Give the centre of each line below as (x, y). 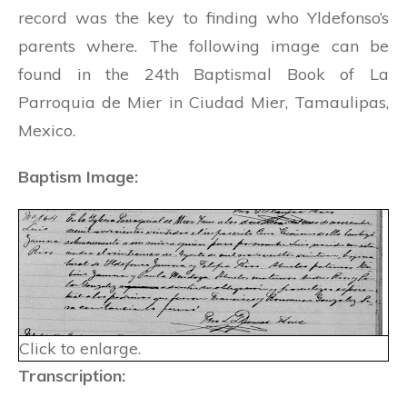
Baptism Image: (78, 176)
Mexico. (47, 130)
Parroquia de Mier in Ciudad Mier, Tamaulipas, (203, 102)
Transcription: (72, 375)
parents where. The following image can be (203, 45)
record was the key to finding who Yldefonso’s (203, 17)
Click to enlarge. (80, 348)
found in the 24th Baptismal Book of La (203, 74)
